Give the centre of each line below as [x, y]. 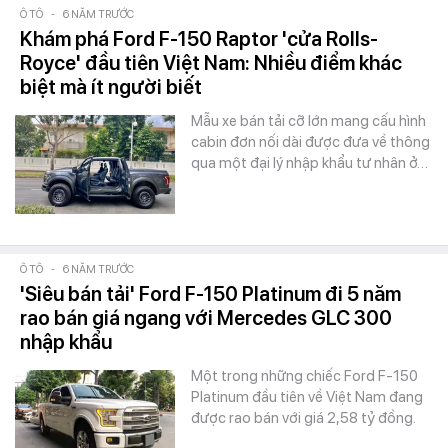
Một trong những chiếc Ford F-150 [304, 376]
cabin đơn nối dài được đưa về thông [310, 142]
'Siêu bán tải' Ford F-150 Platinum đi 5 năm [210, 294]
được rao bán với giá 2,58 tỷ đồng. [303, 418]
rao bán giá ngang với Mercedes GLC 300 [206, 318]
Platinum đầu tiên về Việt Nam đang [307, 397]
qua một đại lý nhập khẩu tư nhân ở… [309, 163]
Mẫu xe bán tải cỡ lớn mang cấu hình [308, 121]
